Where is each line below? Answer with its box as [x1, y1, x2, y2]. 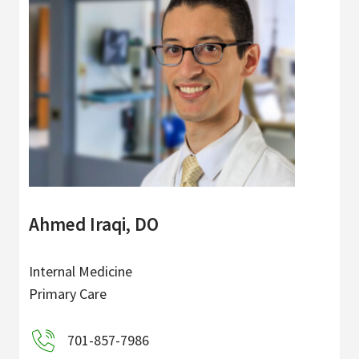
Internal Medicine [29, 262, 132, 281]
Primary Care [29, 284, 107, 304]
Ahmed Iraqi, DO [29, 212, 159, 236]
